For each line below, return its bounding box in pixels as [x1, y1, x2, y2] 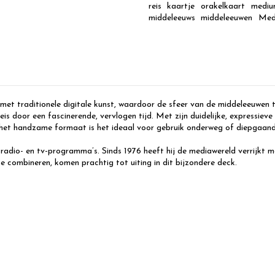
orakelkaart [200, 2, 245, 12]
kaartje [167, 2, 195, 12]
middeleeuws [148, 14, 195, 23]
